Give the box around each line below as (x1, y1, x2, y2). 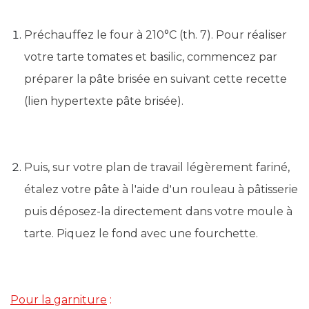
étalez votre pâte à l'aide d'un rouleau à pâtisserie (24, 183, 298, 196)
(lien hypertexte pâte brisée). (24, 94, 183, 108)
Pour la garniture (10, 293, 107, 306)
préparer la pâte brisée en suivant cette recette (24, 72, 287, 86)
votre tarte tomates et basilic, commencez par (24, 50, 277, 63)
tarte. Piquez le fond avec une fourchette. (24, 227, 258, 240)
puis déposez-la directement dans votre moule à (24, 205, 292, 218)
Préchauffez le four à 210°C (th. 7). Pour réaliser (24, 28, 287, 41)
